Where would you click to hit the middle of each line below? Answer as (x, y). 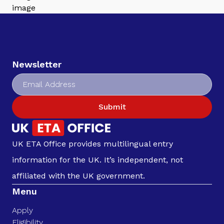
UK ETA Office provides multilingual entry (92, 144)
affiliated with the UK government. (78, 176)
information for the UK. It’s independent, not (97, 160)
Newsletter (37, 64)
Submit (112, 106)
